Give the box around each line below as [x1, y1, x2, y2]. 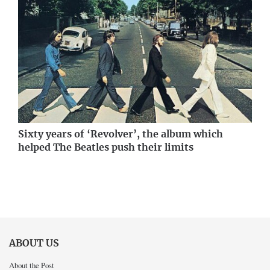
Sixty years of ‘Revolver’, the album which [18, 129, 223, 139]
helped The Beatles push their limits [18, 142, 193, 152]
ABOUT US [9, 239, 59, 249]
